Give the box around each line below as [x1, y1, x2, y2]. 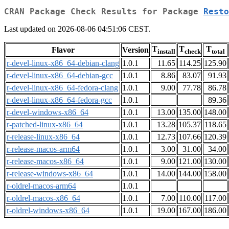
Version [122, 45, 149, 55]
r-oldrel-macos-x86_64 [7, 194, 80, 203]
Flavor [51, 45, 75, 55]
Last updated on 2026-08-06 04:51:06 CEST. [4, 25, 150, 34]
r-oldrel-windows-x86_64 [7, 206, 89, 215]
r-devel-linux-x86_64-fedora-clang [7, 83, 118, 93]
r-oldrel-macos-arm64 [7, 181, 76, 191]
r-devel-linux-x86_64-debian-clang [7, 59, 119, 68]
